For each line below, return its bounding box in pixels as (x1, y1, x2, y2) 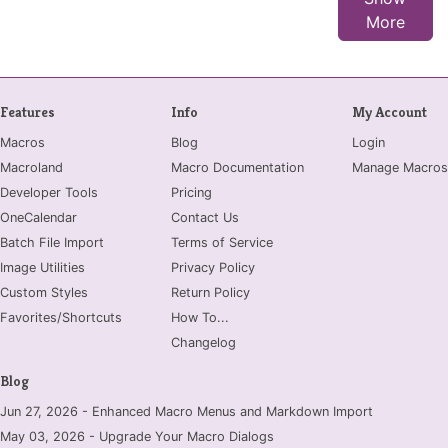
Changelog (170, 334, 236, 350)
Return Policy (170, 284, 250, 300)
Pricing (170, 184, 212, 200)
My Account (352, 102, 427, 121)
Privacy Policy (170, 259, 255, 275)
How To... (170, 309, 229, 325)
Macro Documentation (170, 159, 304, 175)
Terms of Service (170, 234, 273, 250)
